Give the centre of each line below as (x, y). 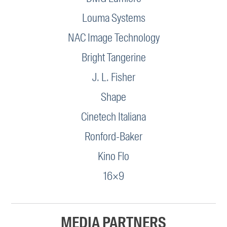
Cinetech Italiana (113, 117)
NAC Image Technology (113, 38)
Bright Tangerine (113, 58)
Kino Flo (113, 157)
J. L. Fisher (113, 78)
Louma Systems (113, 18)
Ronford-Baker (113, 137)
